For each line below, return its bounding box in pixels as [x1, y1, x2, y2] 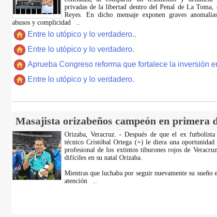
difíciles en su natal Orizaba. [64, 154, 142, 161]
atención [64, 177, 89, 185]
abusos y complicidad [12, 19, 73, 26]
